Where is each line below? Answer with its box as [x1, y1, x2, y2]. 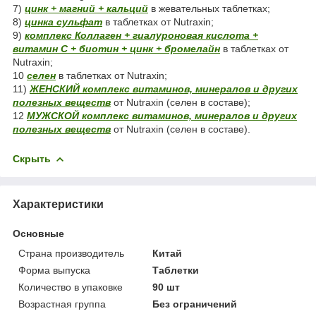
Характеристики [13, 197, 104, 210]
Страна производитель [18, 247, 124, 259]
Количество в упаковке [18, 281, 123, 293]
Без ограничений [152, 298, 238, 310]
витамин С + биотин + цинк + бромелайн [13, 42, 220, 54]
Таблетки [152, 264, 200, 276]
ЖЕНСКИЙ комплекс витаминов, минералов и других [30, 83, 298, 95]
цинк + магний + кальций [25, 2, 148, 14]
